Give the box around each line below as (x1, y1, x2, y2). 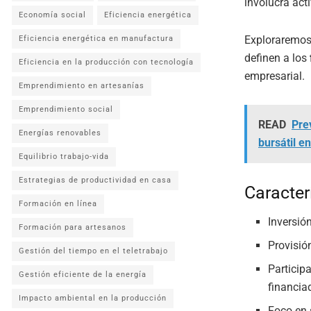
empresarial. (244, 69, 305, 83)
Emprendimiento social (19, 105, 113, 114)
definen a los (244, 51, 310, 65)
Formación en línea (19, 199, 97, 208)
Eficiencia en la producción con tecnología (19, 58, 194, 67)
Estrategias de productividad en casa (19, 176, 171, 185)
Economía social (19, 10, 86, 19)
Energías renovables (19, 128, 101, 137)
